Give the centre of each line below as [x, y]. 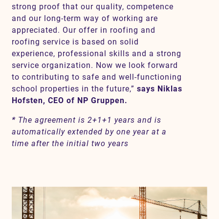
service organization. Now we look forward [95, 65]
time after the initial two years [70, 143]
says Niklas [160, 89]
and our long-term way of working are [85, 18]
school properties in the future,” [74, 89]
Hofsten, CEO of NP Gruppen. [70, 100]
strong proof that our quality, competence [93, 7]
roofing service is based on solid [75, 42]
